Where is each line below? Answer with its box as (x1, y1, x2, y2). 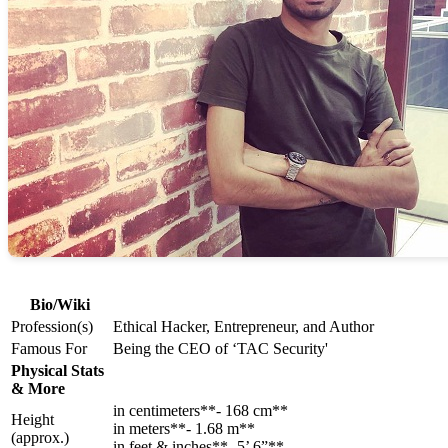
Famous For (11, 340, 87, 358)
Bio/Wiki (30, 296, 90, 314)
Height (11, 411, 54, 429)
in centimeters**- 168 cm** (113, 402, 288, 420)
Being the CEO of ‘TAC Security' (113, 340, 328, 358)
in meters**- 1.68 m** (113, 420, 255, 438)
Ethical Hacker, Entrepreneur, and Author (113, 318, 374, 336)
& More (11, 380, 65, 398)
